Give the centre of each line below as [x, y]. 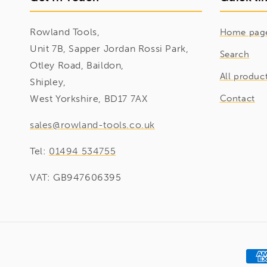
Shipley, [48, 82]
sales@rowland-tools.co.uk [92, 125]
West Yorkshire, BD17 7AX [89, 99]
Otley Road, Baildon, [77, 65]
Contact [237, 98]
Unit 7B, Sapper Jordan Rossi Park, [109, 49]
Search [235, 54]
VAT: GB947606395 [76, 177]
